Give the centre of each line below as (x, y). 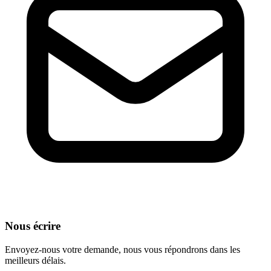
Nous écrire (33, 226)
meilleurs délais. (35, 260)
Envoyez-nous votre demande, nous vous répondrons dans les (122, 250)
